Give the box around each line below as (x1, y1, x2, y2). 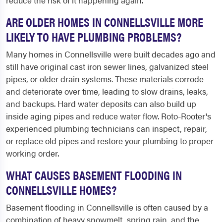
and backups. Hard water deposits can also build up (6, 98, 196, 110)
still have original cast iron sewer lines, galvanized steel (6, 60, 209, 73)
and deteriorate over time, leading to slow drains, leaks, (6, 85, 208, 98)
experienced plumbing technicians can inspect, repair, (6, 122, 207, 135)
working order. (6, 147, 59, 160)
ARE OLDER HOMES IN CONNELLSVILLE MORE (6, 13, 203, 31)
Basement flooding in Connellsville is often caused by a (6, 201, 208, 214)
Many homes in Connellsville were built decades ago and (6, 48, 216, 60)
